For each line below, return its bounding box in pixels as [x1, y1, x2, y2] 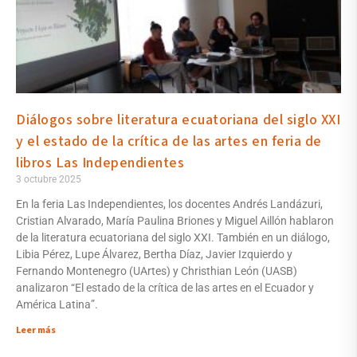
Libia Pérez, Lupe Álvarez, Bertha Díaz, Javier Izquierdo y [16, 248, 292, 261]
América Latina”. [16, 298, 98, 312]
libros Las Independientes [16, 153, 185, 174]
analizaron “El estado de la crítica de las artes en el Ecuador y [16, 281, 314, 295]
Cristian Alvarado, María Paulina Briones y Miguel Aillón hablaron [16, 214, 334, 228]
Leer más [16, 324, 56, 338]
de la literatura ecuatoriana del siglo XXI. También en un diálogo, [16, 231, 330, 245]
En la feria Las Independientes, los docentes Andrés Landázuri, [16, 198, 323, 211]
